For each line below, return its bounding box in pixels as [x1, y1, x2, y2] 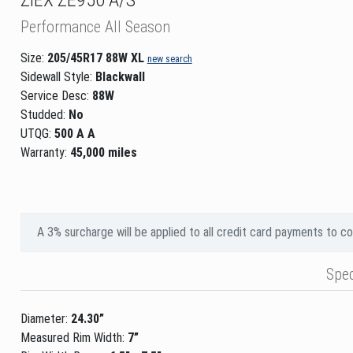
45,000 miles [69, 144, 137, 160]
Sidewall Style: [20, 69, 95, 84]
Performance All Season [20, 17, 170, 36]
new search [147, 52, 192, 65]
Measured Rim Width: [20, 329, 128, 345]
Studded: [20, 106, 69, 122]
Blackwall [95, 69, 145, 84]
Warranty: [20, 144, 70, 160]
